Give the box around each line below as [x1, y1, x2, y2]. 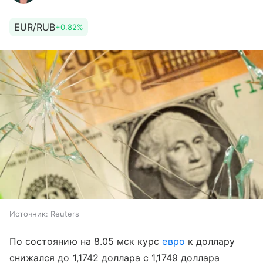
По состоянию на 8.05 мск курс [9, 235, 163, 247]
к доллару [184, 235, 235, 247]
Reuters [50, 208, 79, 218]
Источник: [9, 208, 48, 218]
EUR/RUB [14, 21, 55, 33]
